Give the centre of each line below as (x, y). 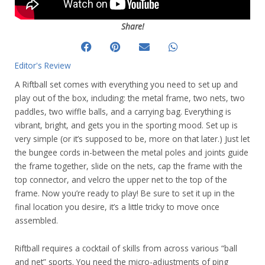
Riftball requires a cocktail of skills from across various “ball (126, 248)
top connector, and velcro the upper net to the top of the (121, 180)
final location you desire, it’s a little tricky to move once (117, 207)
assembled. (36, 220)
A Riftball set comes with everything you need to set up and (126, 84)
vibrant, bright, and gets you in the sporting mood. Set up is (126, 125)
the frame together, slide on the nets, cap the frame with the (129, 166)
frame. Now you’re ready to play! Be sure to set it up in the (125, 193)
